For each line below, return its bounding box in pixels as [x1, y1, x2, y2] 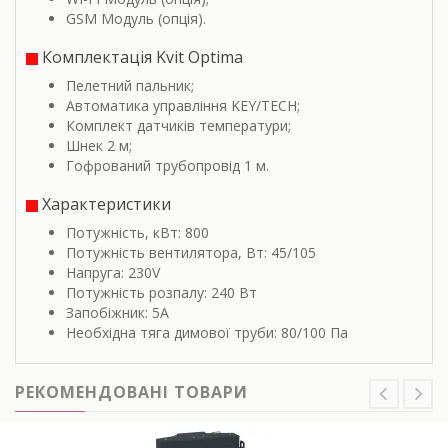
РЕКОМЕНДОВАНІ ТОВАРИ [15, 381, 248, 404]
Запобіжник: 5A [66, 303, 169, 323]
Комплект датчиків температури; [66, 116, 291, 136]
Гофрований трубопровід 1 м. [66, 156, 269, 176]
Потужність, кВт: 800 [66, 223, 209, 243]
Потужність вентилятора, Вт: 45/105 [66, 243, 316, 263]
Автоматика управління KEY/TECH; [66, 96, 300, 116]
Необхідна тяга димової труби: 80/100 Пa [66, 323, 348, 343]
